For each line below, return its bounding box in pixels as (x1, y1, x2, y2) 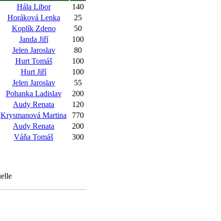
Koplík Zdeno (11, 24, 56, 33)
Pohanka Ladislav (5, 89, 62, 98)
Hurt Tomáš (15, 57, 52, 65)
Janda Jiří (19, 35, 48, 43)
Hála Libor (16, 2, 51, 11)
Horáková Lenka (7, 13, 60, 22)
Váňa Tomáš (14, 133, 53, 141)
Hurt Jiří (21, 68, 46, 76)
